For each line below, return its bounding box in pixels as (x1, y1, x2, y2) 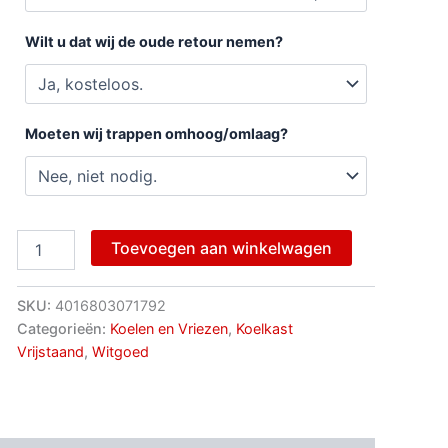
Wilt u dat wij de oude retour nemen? (24, 32, 283, 50)
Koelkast (235, 319, 293, 337)
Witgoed (91, 342, 149, 360)
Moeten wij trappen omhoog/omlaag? (24, 124, 288, 142)
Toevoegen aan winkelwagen (110, 237, 332, 258)
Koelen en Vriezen (109, 319, 228, 337)
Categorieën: (16, 319, 110, 337)
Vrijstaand (16, 342, 84, 360)
